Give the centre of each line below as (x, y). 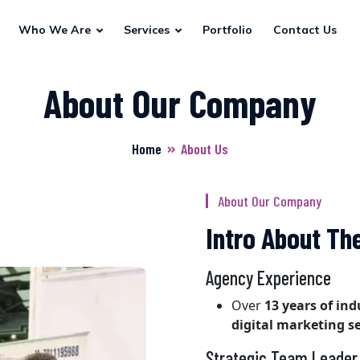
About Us (205, 149)
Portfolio (227, 29)
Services (146, 29)
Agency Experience (268, 278)
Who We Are (54, 29)
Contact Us (305, 29)
